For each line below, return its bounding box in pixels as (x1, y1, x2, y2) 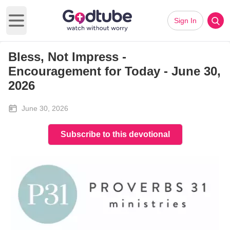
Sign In (174, 16, 197, 25)
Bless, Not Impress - (8, 50, 126, 64)
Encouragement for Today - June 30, (8, 64, 221, 78)
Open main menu (15, 21, 79, 30)
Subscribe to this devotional (60, 130, 170, 139)
